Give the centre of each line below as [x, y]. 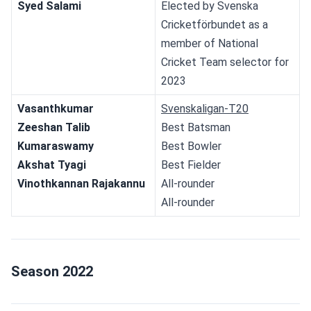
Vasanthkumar [56, 108]
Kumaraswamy [56, 146]
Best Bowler [191, 146]
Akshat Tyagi [52, 165]
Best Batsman [196, 127]
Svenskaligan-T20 [205, 108]
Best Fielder [191, 165]
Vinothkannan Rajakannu [81, 183]
